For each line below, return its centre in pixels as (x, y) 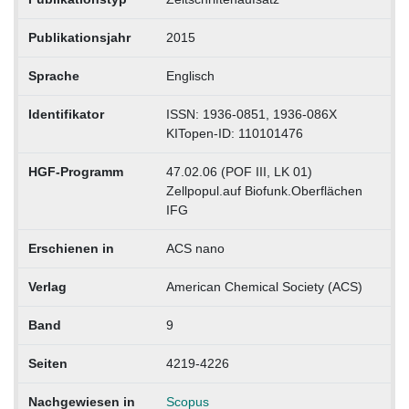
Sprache (53, 75)
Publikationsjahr (79, 37)
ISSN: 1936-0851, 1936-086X (251, 114)
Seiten (47, 363)
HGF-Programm (75, 171)
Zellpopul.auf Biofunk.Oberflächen (264, 190)
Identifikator (66, 114)
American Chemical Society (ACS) (264, 286)
